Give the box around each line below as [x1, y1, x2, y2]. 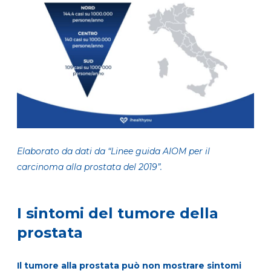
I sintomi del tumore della [17, 204, 218, 223]
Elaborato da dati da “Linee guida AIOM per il [17, 146, 210, 157]
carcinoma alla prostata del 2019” [17, 162, 160, 173]
